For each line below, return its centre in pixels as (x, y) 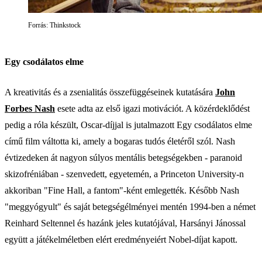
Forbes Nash (30, 108)
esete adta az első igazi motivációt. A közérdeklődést (152, 108)
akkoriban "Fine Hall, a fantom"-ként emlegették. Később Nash (122, 190)
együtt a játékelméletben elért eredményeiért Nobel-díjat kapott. (121, 239)
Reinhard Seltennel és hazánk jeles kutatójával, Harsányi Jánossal (125, 223)
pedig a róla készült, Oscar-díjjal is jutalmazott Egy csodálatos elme (128, 125)
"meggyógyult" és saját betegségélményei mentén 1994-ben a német (130, 206)
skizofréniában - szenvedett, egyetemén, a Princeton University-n (124, 174)
